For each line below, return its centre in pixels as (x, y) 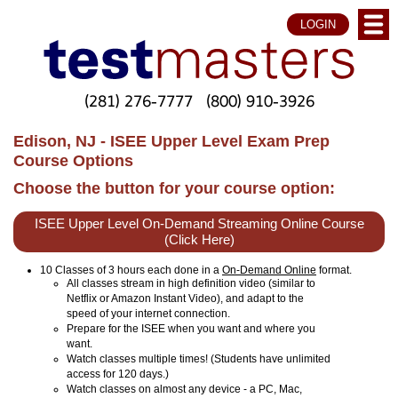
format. (334, 270)
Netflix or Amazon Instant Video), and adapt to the (185, 298)
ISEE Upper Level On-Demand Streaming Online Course (199, 223)
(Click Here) (199, 239)
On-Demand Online (269, 270)
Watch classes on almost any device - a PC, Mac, (184, 389)
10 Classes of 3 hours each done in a (131, 270)
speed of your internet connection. (148, 313)
